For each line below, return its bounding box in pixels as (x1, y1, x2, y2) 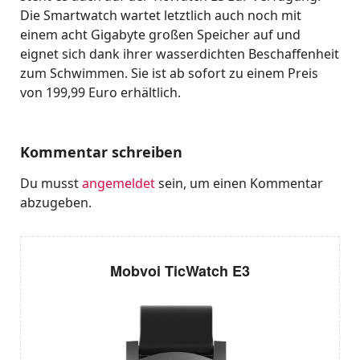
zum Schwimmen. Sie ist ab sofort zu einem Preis (20, 63, 318, 82)
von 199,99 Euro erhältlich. (20, 83, 181, 101)
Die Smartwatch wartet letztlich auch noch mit (20, 6, 301, 24)
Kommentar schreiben (20, 141, 182, 162)
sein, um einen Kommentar (155, 174, 323, 192)
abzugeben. (20, 193, 92, 211)
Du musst (20, 174, 82, 192)
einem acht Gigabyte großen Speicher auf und (20, 25, 301, 43)
